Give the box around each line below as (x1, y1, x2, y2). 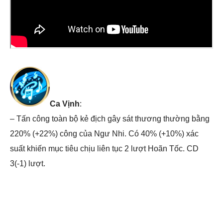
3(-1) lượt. (10, 159, 45, 168)
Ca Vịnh (50, 99, 80, 108)
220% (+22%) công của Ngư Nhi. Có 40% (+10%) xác (10, 129, 199, 138)
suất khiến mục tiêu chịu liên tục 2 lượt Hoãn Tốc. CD (10, 144, 199, 153)
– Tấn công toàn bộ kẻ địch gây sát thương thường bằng (10, 114, 210, 123)
